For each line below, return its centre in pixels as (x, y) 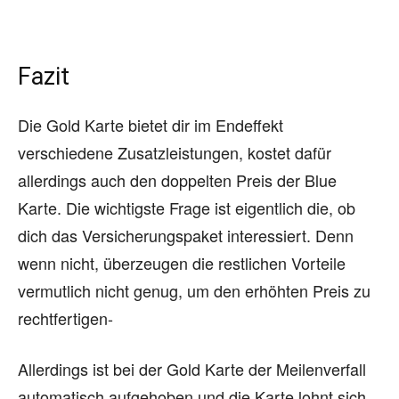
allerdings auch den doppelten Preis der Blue (177, 180)
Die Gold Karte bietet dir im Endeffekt (151, 125)
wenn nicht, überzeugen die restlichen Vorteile (182, 263)
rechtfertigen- (65, 318)
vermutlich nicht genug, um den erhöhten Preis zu (194, 291)
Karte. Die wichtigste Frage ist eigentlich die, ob (187, 208)
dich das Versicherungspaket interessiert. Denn (186, 236)
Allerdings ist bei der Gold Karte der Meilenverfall (192, 369)
